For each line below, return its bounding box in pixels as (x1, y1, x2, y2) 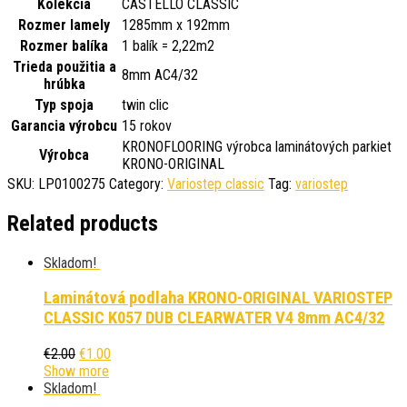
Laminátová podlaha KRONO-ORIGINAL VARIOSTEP (44, 288, 392, 309)
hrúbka (43, 74, 85, 93)
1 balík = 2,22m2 (122, 36, 214, 55)
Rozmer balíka (20, 36, 108, 55)
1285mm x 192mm (122, 15, 230, 34)
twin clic (122, 95, 169, 114)
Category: (109, 174, 167, 193)
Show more (44, 362, 109, 380)
